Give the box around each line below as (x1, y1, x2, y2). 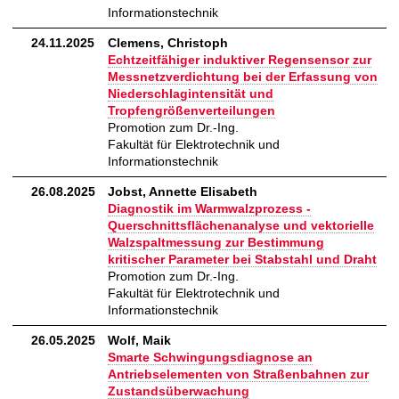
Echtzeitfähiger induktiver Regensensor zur (108, 53, 371, 68)
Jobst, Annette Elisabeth (108, 184, 257, 199)
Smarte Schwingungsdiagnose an (108, 350, 313, 365)
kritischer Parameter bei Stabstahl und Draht (108, 252, 377, 267)
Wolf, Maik (108, 333, 171, 348)
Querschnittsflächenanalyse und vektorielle (108, 218, 374, 233)
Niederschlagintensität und (108, 86, 273, 102)
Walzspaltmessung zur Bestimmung (108, 235, 324, 250)
